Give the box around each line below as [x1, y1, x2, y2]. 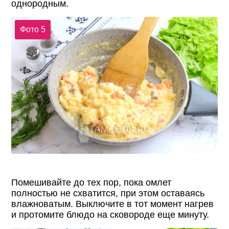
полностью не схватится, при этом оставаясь [11, 188, 205, 199]
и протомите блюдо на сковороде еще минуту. [11, 210, 210, 220]
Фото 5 [19, 25, 45, 34]
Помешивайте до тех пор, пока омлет [11, 177, 172, 188]
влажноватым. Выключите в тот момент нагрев [11, 199, 214, 210]
